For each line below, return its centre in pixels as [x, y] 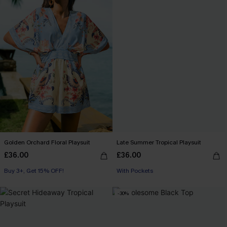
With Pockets [135, 171]
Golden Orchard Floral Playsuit [47, 142]
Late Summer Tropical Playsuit [159, 142]
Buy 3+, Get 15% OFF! [34, 171]
